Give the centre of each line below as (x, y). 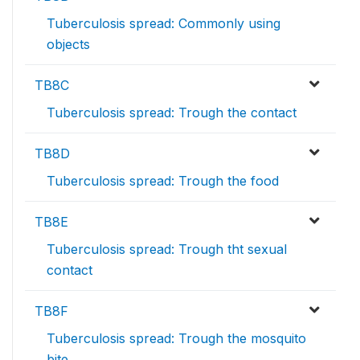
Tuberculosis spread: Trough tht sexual (167, 249)
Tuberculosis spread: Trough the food (163, 181)
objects (68, 44)
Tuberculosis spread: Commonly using (164, 23)
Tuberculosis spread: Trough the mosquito (176, 338)
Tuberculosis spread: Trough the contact (172, 112)
